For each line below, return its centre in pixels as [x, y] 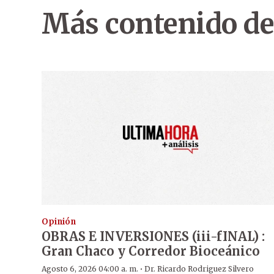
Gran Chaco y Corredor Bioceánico [151, 251]
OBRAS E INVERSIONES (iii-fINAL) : [153, 236]
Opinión [59, 221]
